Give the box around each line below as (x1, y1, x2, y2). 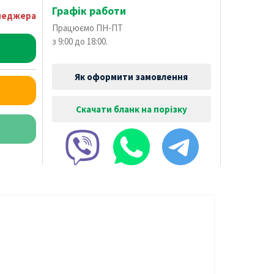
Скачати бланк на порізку (75, 103, 187, 116)
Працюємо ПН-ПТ (51, 22, 123, 34)
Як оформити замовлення (75, 71, 188, 83)
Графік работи (51, 4, 126, 18)
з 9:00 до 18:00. (51, 35, 108, 48)
